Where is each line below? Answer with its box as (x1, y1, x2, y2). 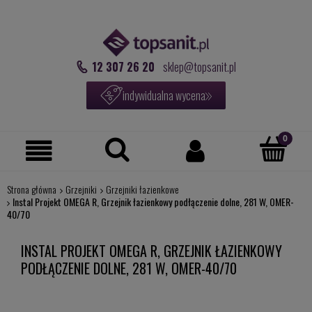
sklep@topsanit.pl (162, 58, 236, 75)
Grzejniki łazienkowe (105, 181, 179, 196)
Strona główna (6, 181, 56, 196)
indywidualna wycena (123, 86, 205, 104)
